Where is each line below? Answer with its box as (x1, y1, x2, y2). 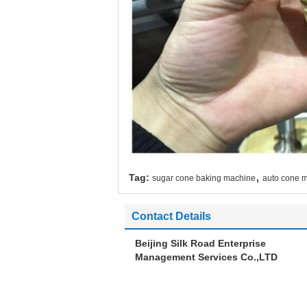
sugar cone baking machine (152, 173, 256, 183)
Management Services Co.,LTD (135, 251, 278, 262)
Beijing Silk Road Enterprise (135, 237, 266, 249)
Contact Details (132, 210, 211, 222)
